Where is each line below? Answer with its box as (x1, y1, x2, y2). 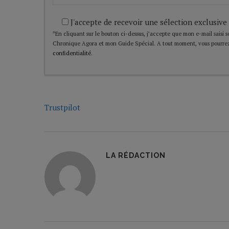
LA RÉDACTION (106, 151, 166, 160)
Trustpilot (44, 102, 80, 113)
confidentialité (53, 50, 91, 57)
